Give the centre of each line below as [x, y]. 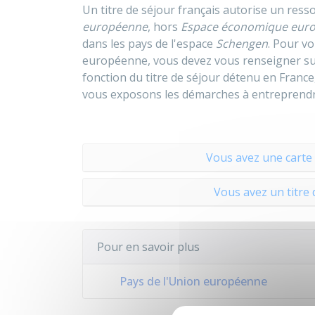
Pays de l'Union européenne [192, 281]
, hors [164, 27]
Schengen [242, 44]
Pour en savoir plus [148, 247]
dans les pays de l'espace [149, 44]
